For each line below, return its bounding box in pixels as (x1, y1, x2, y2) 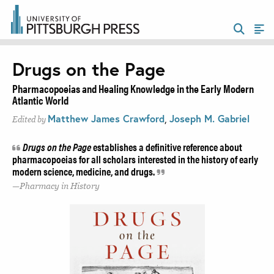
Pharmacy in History (20, 181, 100, 191)
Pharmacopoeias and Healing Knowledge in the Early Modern (12, 80, 254, 96)
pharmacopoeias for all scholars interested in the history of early (12, 151, 258, 166)
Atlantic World (12, 92, 68, 108)
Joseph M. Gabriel (169, 111, 250, 125)
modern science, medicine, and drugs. (12, 163, 157, 179)
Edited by (12, 114, 48, 124)
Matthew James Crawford (48, 111, 165, 125)
